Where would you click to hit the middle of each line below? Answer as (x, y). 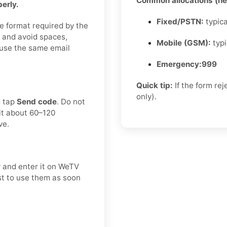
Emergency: (179, 64)
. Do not (71, 102)
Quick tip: (155, 86)
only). (146, 97)
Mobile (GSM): (184, 43)
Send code (37, 102)
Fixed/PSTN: (180, 22)
